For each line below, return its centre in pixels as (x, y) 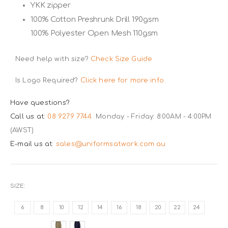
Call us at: (29, 116)
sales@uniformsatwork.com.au (111, 144)
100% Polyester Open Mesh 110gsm (94, 33)
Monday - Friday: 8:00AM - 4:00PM (153, 116)
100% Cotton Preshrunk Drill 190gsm (95, 19)
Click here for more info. (123, 81)
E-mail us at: (33, 144)
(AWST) (22, 130)
